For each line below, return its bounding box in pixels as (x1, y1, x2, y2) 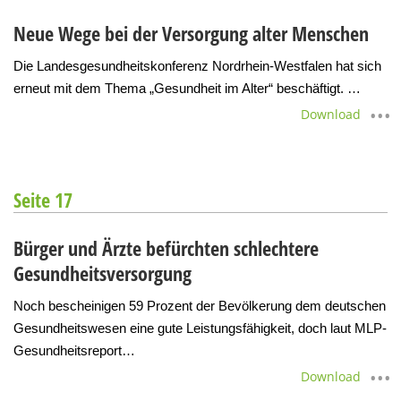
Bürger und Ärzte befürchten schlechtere (13, 234, 319, 261)
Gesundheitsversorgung (13, 259, 192, 286)
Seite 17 (13, 185, 73, 213)
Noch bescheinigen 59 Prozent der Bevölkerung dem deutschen (13, 297, 386, 313)
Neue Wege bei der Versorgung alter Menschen (13, 19, 369, 47)
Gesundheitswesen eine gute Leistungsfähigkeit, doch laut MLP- (13, 320, 387, 336)
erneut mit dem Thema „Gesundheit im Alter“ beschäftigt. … (13, 80, 361, 96)
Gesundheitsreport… (13, 342, 135, 358)
